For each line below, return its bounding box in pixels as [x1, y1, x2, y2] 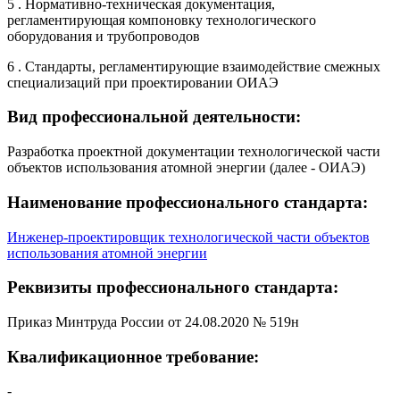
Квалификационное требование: [7, 346, 259, 366]
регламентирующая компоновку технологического [7, 12, 316, 28]
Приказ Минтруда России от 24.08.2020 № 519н [7, 313, 299, 329]
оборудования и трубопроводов [7, 28, 200, 44]
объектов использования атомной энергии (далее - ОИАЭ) [7, 160, 365, 176]
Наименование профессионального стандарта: [7, 192, 368, 212]
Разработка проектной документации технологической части [7, 144, 380, 160]
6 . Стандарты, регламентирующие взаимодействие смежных [7, 58, 380, 74]
